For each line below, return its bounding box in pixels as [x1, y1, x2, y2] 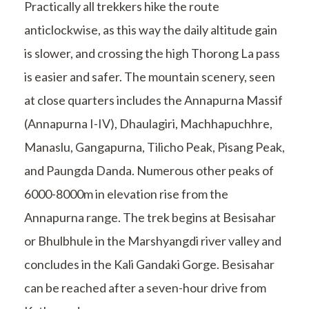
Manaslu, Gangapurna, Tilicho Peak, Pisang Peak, [24, 139, 285, 155]
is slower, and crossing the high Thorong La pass [24, 46, 280, 61]
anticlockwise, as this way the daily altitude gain [24, 22, 277, 38]
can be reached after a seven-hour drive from [24, 280, 266, 296]
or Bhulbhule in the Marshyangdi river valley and [24, 233, 281, 249]
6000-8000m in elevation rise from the [24, 186, 228, 202]
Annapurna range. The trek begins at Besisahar [24, 210, 276, 226]
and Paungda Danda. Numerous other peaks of [24, 163, 274, 179]
